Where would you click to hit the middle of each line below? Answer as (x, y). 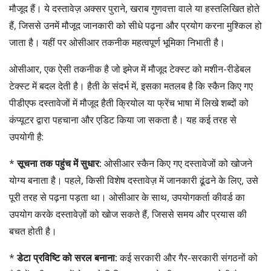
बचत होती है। (33, 231)
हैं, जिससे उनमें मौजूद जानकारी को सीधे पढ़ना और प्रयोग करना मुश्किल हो (135, 25)
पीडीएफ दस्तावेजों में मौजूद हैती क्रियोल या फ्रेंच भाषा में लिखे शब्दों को (129, 103)
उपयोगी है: (26, 137)
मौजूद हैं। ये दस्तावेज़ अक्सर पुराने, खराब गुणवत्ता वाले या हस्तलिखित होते (134, 8)
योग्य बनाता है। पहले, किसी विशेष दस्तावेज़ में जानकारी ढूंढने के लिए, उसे (134, 180)
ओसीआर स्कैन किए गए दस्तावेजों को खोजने (177, 163)
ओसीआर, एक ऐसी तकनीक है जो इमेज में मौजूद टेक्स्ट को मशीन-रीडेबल (130, 69)
